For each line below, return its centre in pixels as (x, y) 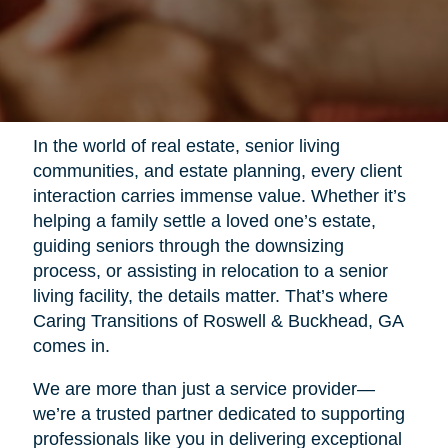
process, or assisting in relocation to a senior (210, 271)
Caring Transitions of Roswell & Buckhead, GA (217, 321)
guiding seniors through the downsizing (188, 246)
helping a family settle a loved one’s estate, (204, 221)
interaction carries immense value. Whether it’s (219, 196)
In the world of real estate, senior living (186, 146)
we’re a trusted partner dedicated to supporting (218, 414)
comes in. (71, 346)
